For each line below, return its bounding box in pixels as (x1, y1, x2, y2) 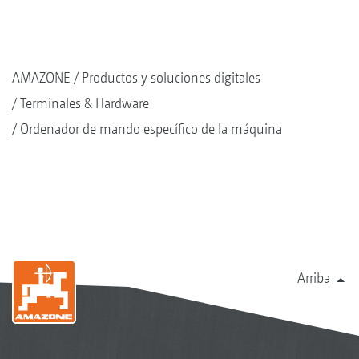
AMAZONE (12, 68, 71, 86)
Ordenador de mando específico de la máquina (20, 119, 282, 137)
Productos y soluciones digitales (82, 68, 260, 86)
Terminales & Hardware (20, 94, 149, 111)
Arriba (297, 268, 330, 286)
